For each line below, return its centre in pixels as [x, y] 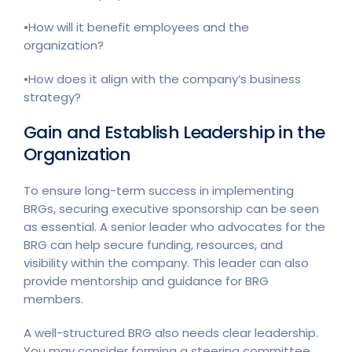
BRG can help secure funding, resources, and [153, 244]
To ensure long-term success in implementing [159, 190]
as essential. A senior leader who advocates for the [174, 226]
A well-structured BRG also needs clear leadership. [171, 332]
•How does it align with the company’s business [162, 79]
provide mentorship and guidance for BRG [146, 280]
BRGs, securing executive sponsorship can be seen [171, 208]
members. [53, 299]
